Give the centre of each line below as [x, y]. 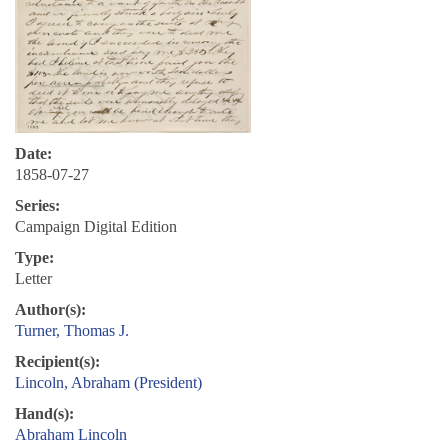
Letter [33, 279]
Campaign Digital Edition [96, 227]
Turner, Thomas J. [72, 331]
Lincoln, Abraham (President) [108, 383]
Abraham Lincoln [71, 435]
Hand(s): [44, 414]
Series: [37, 206]
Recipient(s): [57, 362]
